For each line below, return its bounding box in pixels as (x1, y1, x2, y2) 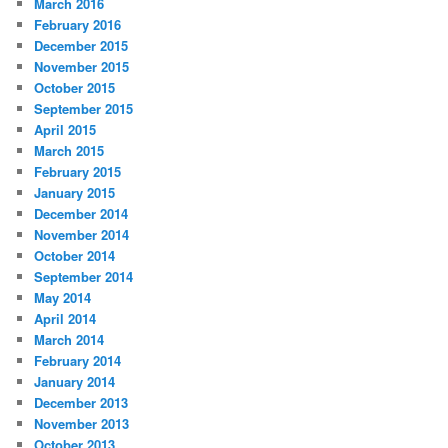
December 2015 (34, 36, 129, 56)
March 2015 (34, 141, 105, 161)
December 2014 (34, 204, 129, 224)
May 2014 (34, 288, 92, 308)
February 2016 (34, 15, 122, 35)
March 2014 (34, 330, 105, 350)
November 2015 (34, 57, 130, 77)
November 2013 (34, 414, 130, 434)
